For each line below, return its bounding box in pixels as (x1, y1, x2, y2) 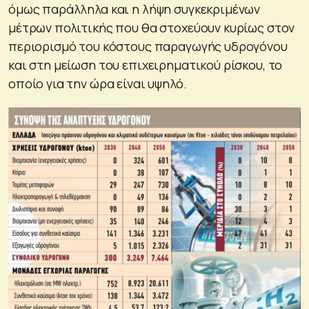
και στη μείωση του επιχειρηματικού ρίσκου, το (8, 56, 283, 73)
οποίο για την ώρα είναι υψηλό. (8, 74, 187, 92)
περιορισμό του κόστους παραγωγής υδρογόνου (8, 37, 288, 54)
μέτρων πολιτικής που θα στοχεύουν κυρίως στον (8, 19, 295, 36)
